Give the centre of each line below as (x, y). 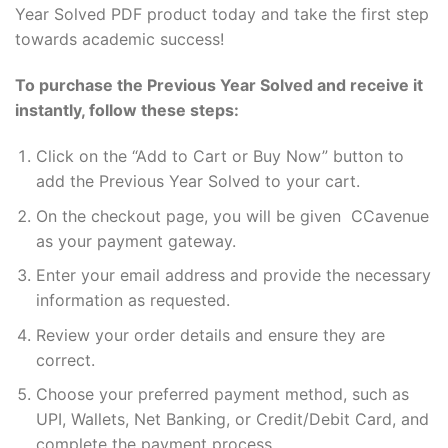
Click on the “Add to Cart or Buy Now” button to (219, 155)
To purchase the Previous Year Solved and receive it (219, 85)
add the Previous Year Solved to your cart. (197, 180)
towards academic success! (119, 39)
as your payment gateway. (135, 240)
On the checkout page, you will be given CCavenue (232, 215)
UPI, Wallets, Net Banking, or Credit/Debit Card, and (232, 419)
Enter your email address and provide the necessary (233, 275)
